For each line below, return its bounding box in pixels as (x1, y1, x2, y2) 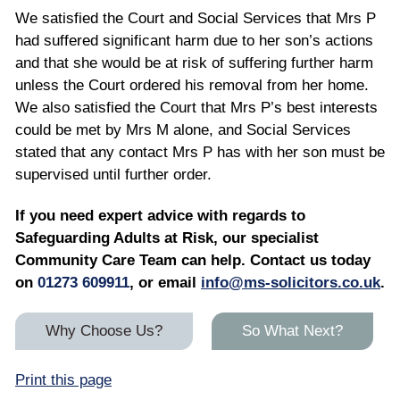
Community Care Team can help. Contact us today (15, 251, 371, 269)
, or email (129, 273, 201, 291)
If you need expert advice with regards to (15, 206, 305, 224)
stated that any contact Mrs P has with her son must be (15, 143, 385, 161)
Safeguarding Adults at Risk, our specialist (15, 229, 319, 246)
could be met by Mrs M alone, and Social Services (15, 121, 351, 138)
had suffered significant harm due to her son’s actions (15, 31, 373, 49)
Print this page (15, 371, 112, 388)
